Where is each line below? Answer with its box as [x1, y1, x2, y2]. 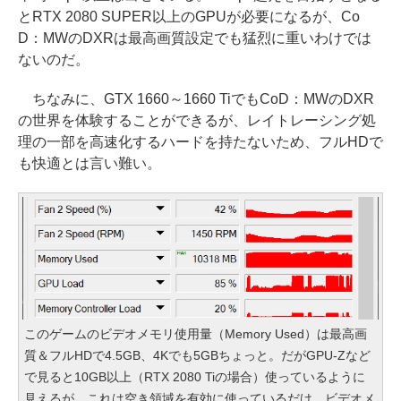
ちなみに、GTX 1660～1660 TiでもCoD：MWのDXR [18, 91, 374, 107]
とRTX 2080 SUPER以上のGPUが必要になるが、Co [18, 9, 360, 25]
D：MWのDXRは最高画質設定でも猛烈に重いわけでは [18, 30, 371, 47]
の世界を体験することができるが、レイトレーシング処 [18, 113, 376, 129]
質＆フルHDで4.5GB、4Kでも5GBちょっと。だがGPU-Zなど [24, 348, 371, 363]
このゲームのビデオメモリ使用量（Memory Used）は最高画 [24, 327, 367, 342]
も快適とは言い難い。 [18, 156, 161, 172]
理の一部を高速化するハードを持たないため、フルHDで [18, 134, 383, 150]
